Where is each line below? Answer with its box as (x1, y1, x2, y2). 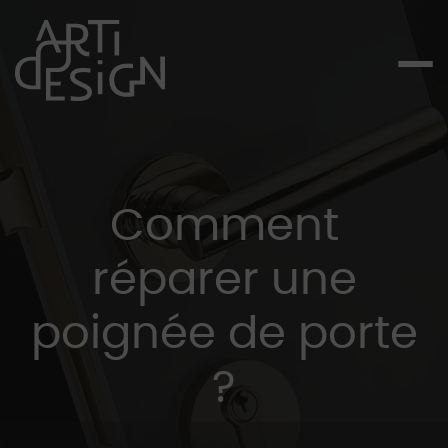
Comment (109, 204, 339, 249)
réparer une (91, 258, 357, 303)
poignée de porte (30, 312, 418, 357)
